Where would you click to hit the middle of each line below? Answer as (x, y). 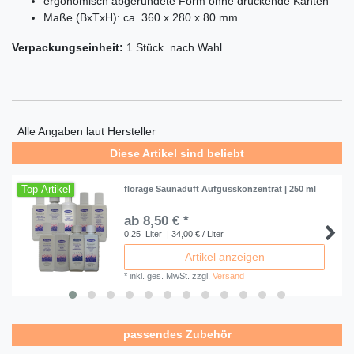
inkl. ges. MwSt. (160, 276)
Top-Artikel (46, 190)
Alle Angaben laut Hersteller (87, 131)
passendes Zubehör (177, 335)
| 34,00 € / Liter (194, 234)
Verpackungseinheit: (69, 47)
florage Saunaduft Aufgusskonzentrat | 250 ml (220, 189)
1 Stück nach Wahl (174, 47)
